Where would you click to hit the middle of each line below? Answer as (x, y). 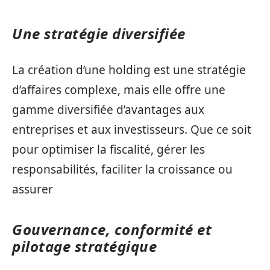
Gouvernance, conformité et (112, 230)
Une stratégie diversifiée (99, 33)
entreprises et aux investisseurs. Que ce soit (132, 130)
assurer (33, 190)
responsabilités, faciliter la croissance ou (122, 170)
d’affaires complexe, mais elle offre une (119, 90)
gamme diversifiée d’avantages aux (108, 110)
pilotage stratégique (84, 246)
